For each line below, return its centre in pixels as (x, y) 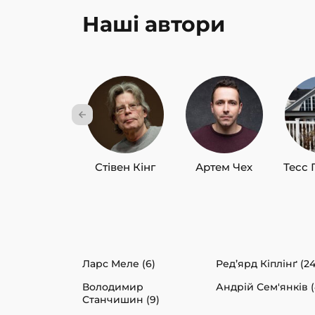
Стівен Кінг (125, 167)
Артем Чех (224, 167)
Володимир (113, 287)
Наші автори (154, 24)
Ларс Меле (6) (119, 263)
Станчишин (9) (121, 299)
